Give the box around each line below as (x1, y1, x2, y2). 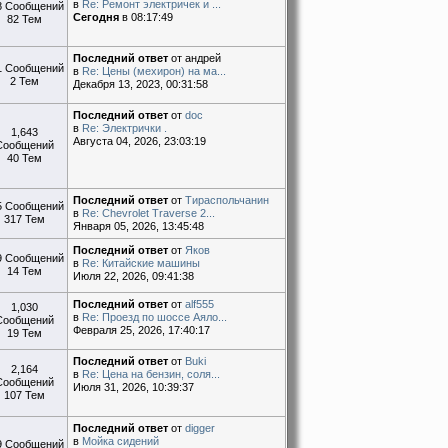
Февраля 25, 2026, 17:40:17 (73, 323, 211, 336)
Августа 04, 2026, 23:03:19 (73, 134, 207, 147)
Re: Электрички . (82, 121, 168, 134)
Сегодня (73, 10, 120, 23)
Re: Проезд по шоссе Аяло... (82, 310, 228, 323)
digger (185, 421, 216, 434)
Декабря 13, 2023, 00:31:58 (73, 77, 209, 90)
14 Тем (6, 264, 42, 277)
